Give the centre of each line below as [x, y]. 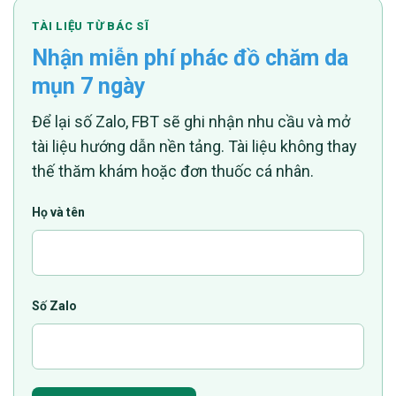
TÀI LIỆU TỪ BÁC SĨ [91, 26]
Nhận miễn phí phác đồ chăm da [190, 58]
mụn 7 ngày [89, 86]
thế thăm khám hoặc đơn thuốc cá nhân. [173, 171]
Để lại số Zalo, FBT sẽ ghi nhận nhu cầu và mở [191, 122]
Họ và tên [58, 212]
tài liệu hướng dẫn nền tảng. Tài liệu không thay [194, 146]
